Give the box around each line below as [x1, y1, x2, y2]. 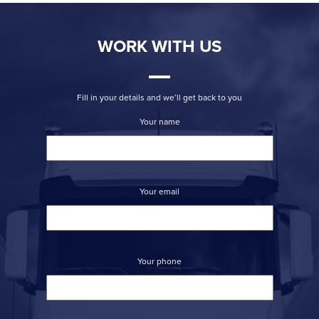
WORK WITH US [98, 36, 221, 57]
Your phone [137, 256, 182, 266]
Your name [139, 117, 180, 127]
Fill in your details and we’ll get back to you [77, 93, 242, 103]
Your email [140, 187, 179, 197]
